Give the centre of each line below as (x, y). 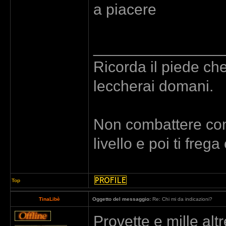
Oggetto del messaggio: (122, 199)
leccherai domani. (153, 86)
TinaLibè (49, 199)
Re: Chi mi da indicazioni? (182, 199)
